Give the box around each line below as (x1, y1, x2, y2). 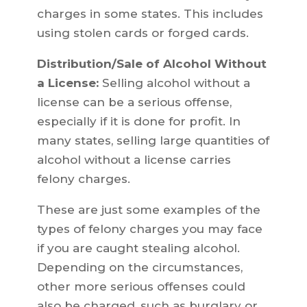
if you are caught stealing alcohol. (36, 241, 240, 256)
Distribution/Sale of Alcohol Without (36, 57, 267, 71)
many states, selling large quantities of (36, 134, 269, 148)
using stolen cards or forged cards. (36, 26, 249, 40)
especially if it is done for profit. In (36, 114, 241, 129)
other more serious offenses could (36, 280, 245, 294)
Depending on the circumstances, (36, 260, 243, 275)
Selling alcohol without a (98, 76, 250, 90)
